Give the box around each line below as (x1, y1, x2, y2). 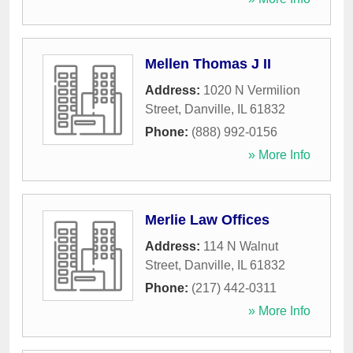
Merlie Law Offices (145, 212, 269, 229)
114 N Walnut (203, 240, 278, 254)
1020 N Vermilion (203, 84, 300, 98)
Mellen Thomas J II (145, 56, 271, 72)
